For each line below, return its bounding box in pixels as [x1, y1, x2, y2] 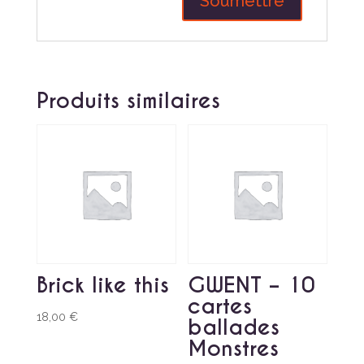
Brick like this [36, 271, 169, 299]
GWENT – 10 [188, 271, 316, 299]
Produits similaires [36, 87, 220, 115]
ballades [188, 314, 280, 341]
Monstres [188, 335, 279, 362]
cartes [188, 292, 253, 320]
